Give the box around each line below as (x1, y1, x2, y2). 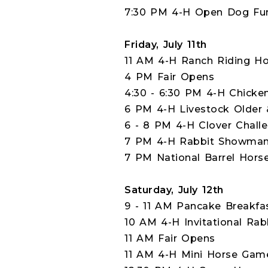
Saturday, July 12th (124, 184, 224, 196)
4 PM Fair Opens (124, 71, 215, 83)
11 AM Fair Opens (124, 233, 215, 244)
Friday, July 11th (124, 39, 207, 50)
